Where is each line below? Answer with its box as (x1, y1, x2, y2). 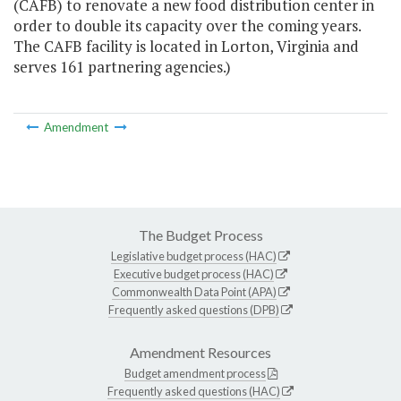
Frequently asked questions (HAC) (107, 383, 280, 398)
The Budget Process (138, 226, 263, 243)
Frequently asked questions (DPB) (108, 302, 279, 317)
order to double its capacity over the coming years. (13, 15, 361, 37)
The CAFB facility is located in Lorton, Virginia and (13, 36, 359, 57)
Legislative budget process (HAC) (111, 248, 277, 263)
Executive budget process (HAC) (114, 266, 274, 281)
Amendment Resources (130, 343, 271, 361)
